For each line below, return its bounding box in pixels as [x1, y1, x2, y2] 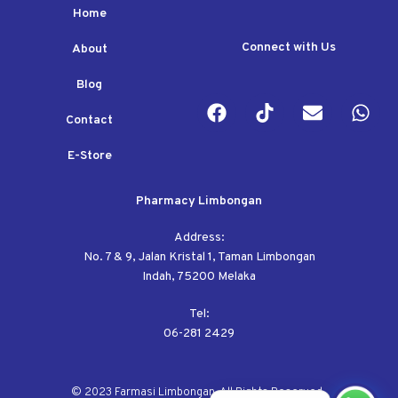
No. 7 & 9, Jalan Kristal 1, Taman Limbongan [83, 250, 315, 266]
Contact [66, 112, 114, 128]
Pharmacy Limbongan [136, 193, 262, 209]
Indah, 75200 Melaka [142, 269, 256, 285]
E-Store [67, 147, 112, 163]
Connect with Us [241, 39, 336, 55]
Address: [173, 230, 225, 246]
